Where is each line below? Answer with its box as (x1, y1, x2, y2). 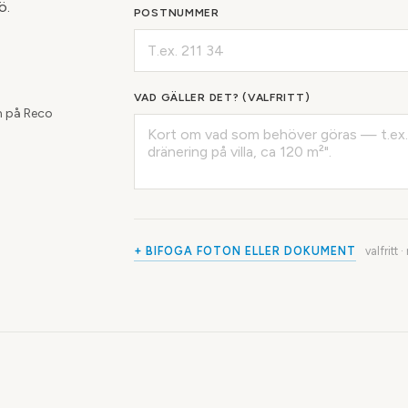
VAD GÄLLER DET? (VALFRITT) (133, 91, 311, 104)
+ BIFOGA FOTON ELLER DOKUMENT (133, 244, 356, 258)
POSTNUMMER (133, 6, 219, 19)
